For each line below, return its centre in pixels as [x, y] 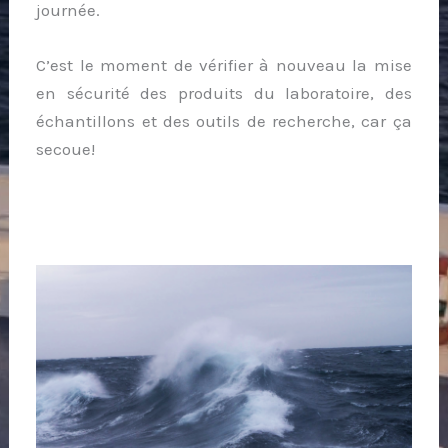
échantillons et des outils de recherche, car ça [224, 120]
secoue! [66, 148]
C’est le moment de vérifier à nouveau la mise [224, 64]
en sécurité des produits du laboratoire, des [224, 92]
